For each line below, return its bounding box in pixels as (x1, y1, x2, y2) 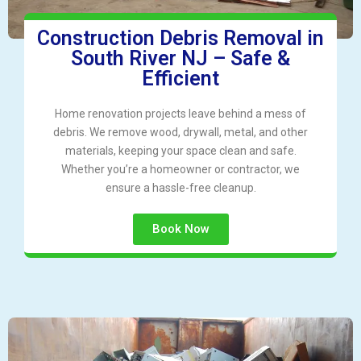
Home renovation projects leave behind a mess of (55, 106, 306, 120)
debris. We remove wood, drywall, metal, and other (53, 125, 308, 139)
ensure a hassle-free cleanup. (105, 180, 256, 194)
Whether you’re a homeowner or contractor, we (61, 162, 300, 176)
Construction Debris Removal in (37, 26, 324, 50)
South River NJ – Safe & (70, 46, 291, 70)
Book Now (151, 221, 210, 236)
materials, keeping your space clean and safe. (64, 143, 297, 157)
